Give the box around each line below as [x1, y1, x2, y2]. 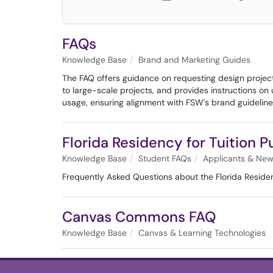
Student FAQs [138, 153, 191, 164]
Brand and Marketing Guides [138, 54, 250, 65]
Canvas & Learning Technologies [138, 227, 266, 238]
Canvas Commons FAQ [62, 207, 216, 226]
